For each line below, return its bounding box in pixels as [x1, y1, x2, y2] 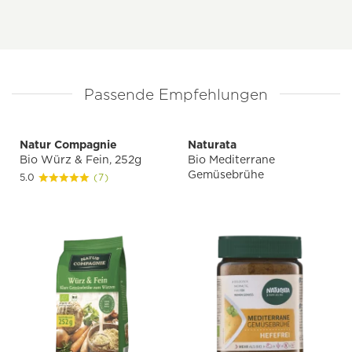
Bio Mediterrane [188, 153, 275, 167]
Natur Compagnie [20, 138, 117, 152]
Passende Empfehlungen [84, 86, 268, 104]
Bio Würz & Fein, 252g [20, 153, 141, 167]
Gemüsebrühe [188, 168, 264, 181]
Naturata [188, 138, 236, 152]
